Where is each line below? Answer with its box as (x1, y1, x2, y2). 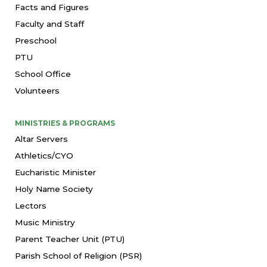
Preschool (15, 35, 57, 45)
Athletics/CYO (15, 150, 73, 160)
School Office (15, 69, 71, 79)
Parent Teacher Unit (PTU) (15, 234, 125, 244)
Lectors (15, 200, 46, 210)
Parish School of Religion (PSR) (15, 250, 142, 260)
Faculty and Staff (15, 18, 84, 29)
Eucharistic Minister (15, 167, 96, 177)
